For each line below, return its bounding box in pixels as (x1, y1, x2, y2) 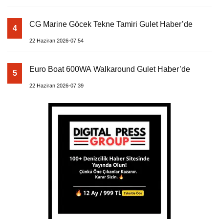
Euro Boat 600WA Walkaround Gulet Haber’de (29, 65, 190, 74)
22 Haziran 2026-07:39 (29, 83, 84, 89)
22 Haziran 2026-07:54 (29, 38, 84, 44)
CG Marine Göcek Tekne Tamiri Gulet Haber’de (29, 20, 193, 29)
